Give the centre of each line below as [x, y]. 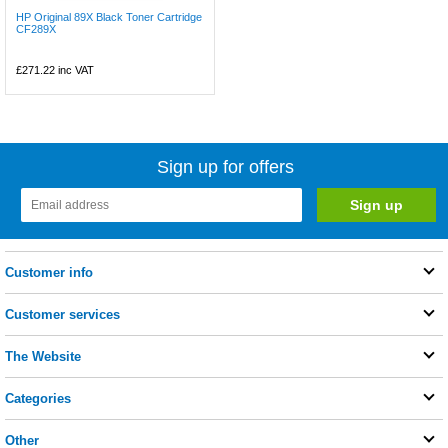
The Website [43, 357]
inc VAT [74, 70]
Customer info [49, 273]
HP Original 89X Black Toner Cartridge [109, 17]
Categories [38, 399]
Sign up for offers [226, 167]
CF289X [36, 29]
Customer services [62, 315]
